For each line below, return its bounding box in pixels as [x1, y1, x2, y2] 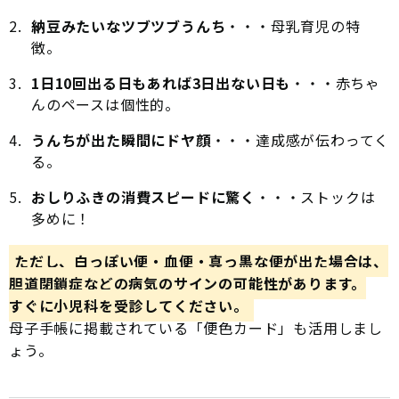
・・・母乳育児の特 [225, 15, 361, 37]
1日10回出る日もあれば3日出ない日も [31, 72, 291, 94]
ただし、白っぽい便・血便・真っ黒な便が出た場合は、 [14, 250, 388, 273]
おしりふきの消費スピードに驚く [31, 186, 256, 208]
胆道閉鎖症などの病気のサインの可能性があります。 [9, 273, 367, 295]
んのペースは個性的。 [31, 94, 181, 116]
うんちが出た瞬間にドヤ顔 [31, 129, 211, 151]
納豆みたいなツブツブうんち [31, 15, 226, 37]
